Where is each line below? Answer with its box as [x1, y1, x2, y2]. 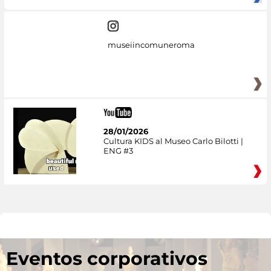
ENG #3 [103, 146, 133, 156]
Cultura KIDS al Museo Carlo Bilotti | [103, 136, 243, 146]
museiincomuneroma [107, 39, 195, 50]
